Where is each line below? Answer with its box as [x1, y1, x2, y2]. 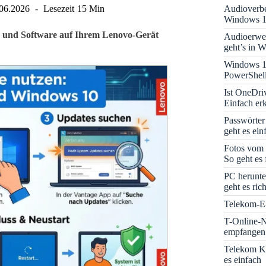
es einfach [224, 254, 262, 265]
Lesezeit [43, 4, 75, 14]
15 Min [77, 4, 104, 14]
